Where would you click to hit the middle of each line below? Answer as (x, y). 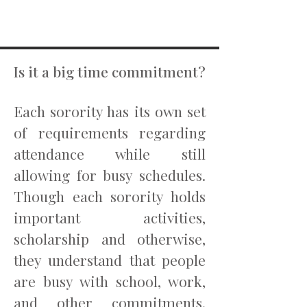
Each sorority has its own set (110, 111)
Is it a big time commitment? (110, 71)
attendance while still (110, 153)
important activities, (110, 217)
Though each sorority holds (110, 196)
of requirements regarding (110, 132)
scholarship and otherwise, (110, 238)
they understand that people (110, 260)
